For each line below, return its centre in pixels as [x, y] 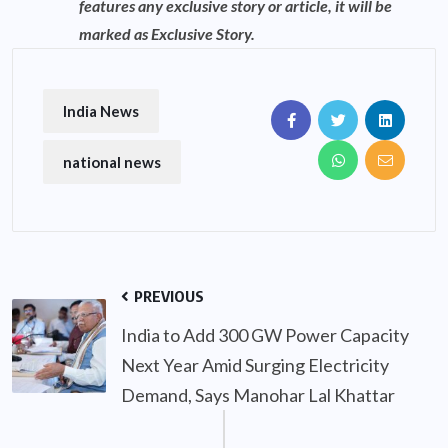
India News [101, 110]
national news [112, 161]
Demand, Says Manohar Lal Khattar [258, 394]
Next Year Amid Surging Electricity [255, 364]
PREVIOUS [167, 295]
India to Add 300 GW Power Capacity [265, 334]
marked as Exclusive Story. [167, 33]
